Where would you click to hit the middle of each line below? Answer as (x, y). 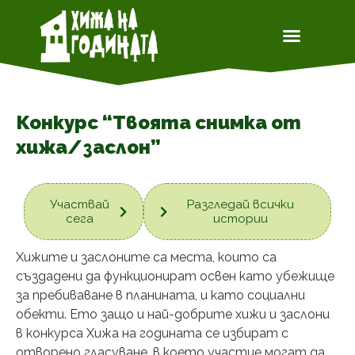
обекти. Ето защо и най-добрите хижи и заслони (173, 315)
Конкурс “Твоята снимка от (158, 123)
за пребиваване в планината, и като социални (160, 296)
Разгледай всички (241, 205)
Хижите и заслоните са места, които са (146, 258)
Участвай (80, 205)
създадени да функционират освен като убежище (175, 277)
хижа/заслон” (88, 147)
